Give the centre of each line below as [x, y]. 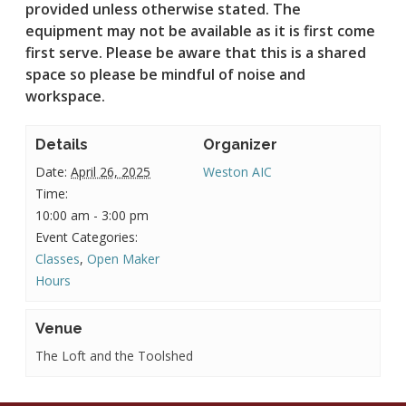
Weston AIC [237, 172]
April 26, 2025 [111, 172]
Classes [58, 259]
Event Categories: [87, 237]
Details [62, 145]
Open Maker [124, 259]
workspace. [68, 96]
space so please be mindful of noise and [166, 74]
